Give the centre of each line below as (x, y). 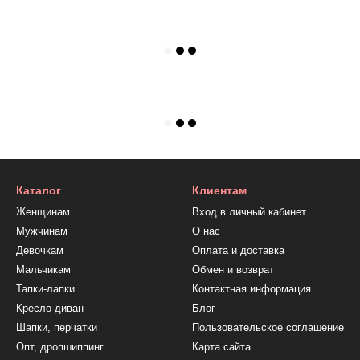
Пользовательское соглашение (268, 327)
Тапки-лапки (45, 289)
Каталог (39, 190)
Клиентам (219, 190)
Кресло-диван (50, 308)
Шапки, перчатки (57, 327)
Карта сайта (221, 347)
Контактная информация (252, 289)
